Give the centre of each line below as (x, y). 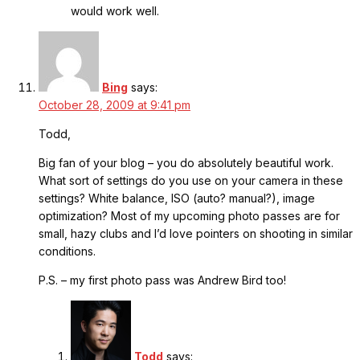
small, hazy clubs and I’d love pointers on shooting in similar (196, 234)
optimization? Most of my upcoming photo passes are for (189, 216)
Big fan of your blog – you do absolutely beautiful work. (186, 163)
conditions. (67, 252)
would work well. (115, 11)
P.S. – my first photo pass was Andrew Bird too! (162, 280)
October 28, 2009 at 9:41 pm (115, 105)
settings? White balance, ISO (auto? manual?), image (177, 198)
